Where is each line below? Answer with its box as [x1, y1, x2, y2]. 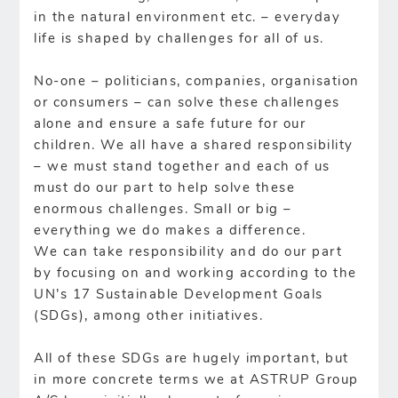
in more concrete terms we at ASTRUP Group [34, 373, 359, 387]
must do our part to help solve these [34, 181, 296, 195]
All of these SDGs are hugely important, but [34, 352, 349, 366]
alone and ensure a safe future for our [34, 117, 306, 131]
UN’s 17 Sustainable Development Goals [34, 288, 323, 302]
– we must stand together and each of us [34, 160, 330, 174]
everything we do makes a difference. [34, 224, 306, 238]
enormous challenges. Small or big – [34, 203, 292, 217]
